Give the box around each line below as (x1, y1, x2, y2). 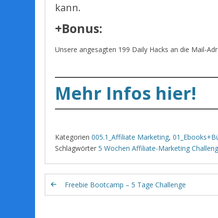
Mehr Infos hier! (55, 81, 196, 106)
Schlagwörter (55, 144, 96, 153)
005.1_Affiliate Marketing (91, 132, 169, 142)
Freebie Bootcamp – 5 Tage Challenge (65, 180, 186, 190)
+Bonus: (55, 20, 102, 37)
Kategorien (55, 132, 90, 142)
